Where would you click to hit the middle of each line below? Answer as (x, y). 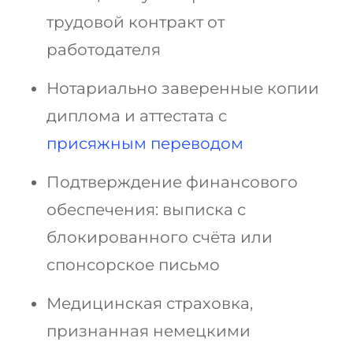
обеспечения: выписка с (146, 210)
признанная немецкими (149, 331)
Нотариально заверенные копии (183, 89)
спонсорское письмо (133, 265)
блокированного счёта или (160, 238)
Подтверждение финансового (172, 182)
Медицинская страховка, (150, 304)
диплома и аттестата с (137, 116)
